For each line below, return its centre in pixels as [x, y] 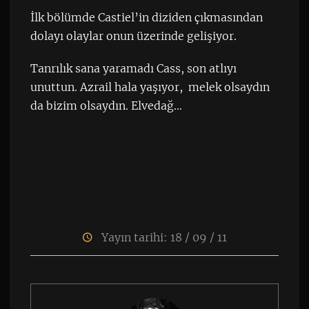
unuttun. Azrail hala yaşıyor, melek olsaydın [150, 87]
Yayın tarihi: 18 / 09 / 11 [162, 238]
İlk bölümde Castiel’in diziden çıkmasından [146, 18]
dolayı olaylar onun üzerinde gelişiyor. [133, 36]
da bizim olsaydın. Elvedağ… [106, 106]
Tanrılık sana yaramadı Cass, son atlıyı [133, 69]
